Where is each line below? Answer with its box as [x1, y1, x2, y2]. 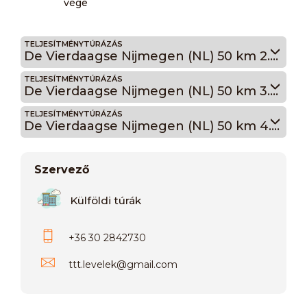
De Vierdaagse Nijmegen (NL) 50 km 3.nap [270, 83, 278, 99]
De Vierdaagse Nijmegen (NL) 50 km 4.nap [271, 118, 280, 134]
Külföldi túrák [70, 193, 141, 207]
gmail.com [127, 258, 177, 271]
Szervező [34, 162, 89, 176]
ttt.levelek [69, 258, 116, 271]
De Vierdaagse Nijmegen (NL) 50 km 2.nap [270, 48, 278, 64]
